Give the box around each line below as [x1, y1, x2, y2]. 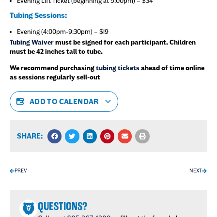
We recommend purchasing [10, 63, 96, 72]
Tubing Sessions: [10, 11, 67, 20]
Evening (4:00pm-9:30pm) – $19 [17, 28, 108, 36]
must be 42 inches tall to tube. [10, 47, 103, 56]
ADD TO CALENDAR [29, 97, 101, 107]
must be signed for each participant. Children [54, 38, 196, 47]
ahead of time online [139, 63, 204, 72]
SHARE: [17, 131, 43, 141]
